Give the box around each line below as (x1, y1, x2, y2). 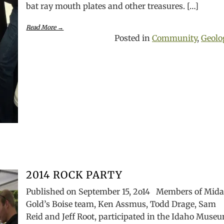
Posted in (114, 33, 152, 43)
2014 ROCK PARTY (26, 168, 123, 181)
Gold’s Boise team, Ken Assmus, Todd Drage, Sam (26, 199, 216, 209)
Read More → (26, 23, 64, 31)
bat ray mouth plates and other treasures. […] (26, 1, 199, 11)
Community (152, 33, 197, 43)
